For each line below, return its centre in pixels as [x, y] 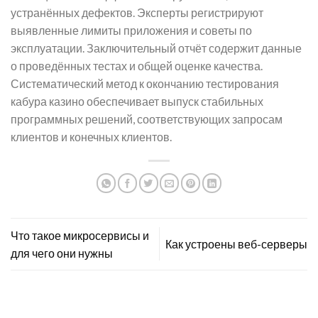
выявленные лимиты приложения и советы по [131, 30]
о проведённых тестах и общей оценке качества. [137, 65]
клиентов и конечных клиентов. [91, 136]
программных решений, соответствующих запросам [147, 119]
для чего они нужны [62, 253]
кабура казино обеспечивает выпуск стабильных [137, 101]
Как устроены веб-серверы [236, 244]
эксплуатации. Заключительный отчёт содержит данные [156, 48]
